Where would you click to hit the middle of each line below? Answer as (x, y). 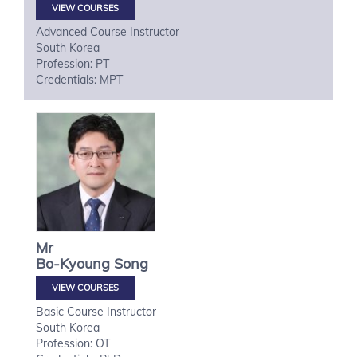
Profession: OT (73, 343)
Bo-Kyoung (73, 263)
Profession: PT (73, 64)
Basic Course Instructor (96, 312)
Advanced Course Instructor (108, 32)
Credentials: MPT (79, 80)
